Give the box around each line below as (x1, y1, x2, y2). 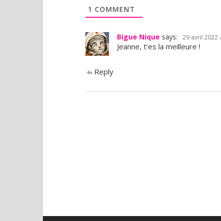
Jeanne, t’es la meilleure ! (117, 41, 200, 52)
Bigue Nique (117, 32, 160, 42)
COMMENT (92, 4, 135, 14)
